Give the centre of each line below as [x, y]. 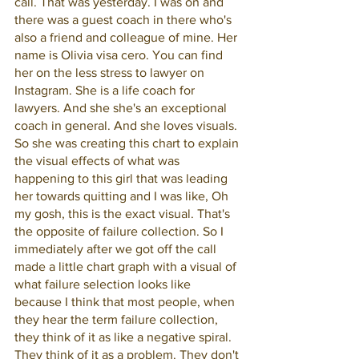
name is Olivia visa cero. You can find [120, 55]
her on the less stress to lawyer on [111, 73]
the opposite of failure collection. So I [121, 231]
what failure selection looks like [104, 284]
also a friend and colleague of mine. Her [127, 37]
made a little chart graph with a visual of [127, 266]
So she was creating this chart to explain [128, 143]
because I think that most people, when [126, 302]
